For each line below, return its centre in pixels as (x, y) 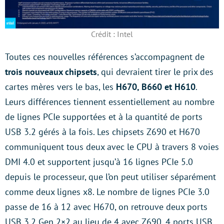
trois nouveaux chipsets (51, 72)
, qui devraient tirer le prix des (155, 72)
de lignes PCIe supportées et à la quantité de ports (104, 117)
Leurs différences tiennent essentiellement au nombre (110, 102)
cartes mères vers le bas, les (60, 87)
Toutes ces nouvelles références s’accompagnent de (105, 57)
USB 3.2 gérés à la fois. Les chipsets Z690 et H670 (102, 132)
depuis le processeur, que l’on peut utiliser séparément (110, 177)
